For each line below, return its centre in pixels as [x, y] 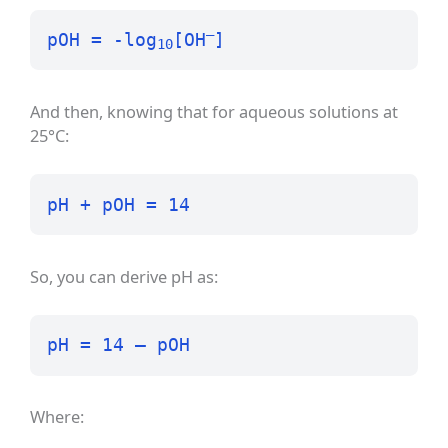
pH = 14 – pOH [118, 345]
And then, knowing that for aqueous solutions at [214, 111]
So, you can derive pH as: [124, 276]
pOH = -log [101, 40]
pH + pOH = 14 [118, 204]
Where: [57, 417]
